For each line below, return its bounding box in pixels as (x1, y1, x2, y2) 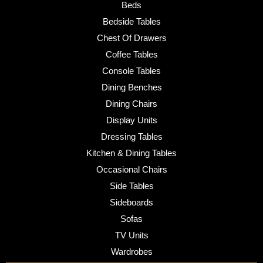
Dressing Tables (100, 131, 163, 142)
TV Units (114, 230, 149, 241)
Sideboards (110, 197, 153, 208)
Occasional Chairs (96, 164, 167, 175)
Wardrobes (110, 247, 153, 257)
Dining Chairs (106, 99, 157, 109)
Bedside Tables (102, 16, 161, 27)
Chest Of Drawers (96, 33, 167, 43)
